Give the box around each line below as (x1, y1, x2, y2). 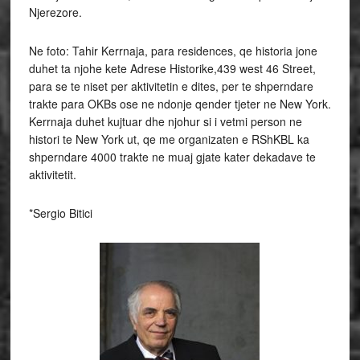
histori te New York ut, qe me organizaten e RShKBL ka (28, 131, 309, 147)
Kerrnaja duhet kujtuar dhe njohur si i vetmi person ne (28, 113, 302, 129)
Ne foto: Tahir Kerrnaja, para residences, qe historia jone (28, 43, 317, 59)
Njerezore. (28, 4, 82, 20)
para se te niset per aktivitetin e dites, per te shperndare (28, 78, 313, 94)
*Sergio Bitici (28, 205, 92, 221)
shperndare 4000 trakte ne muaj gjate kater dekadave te (28, 149, 316, 165)
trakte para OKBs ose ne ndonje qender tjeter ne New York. (28, 96, 331, 112)
